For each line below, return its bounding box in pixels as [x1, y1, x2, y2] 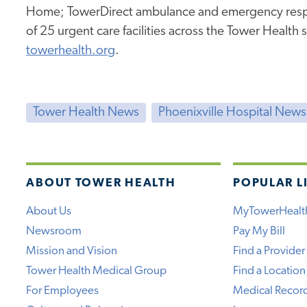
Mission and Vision [26, 245, 118, 258]
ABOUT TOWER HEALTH [26, 177, 176, 190]
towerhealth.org [26, 45, 116, 58]
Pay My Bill [233, 225, 286, 238]
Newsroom [26, 225, 82, 238]
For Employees [26, 285, 99, 297]
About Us [26, 206, 72, 218]
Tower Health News [32, 106, 139, 120]
